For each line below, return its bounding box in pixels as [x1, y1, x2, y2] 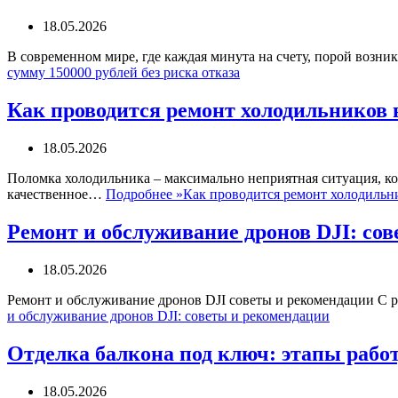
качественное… [7, 187, 106, 203]
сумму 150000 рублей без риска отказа [7, 65, 240, 81]
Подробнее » [106, 187, 183, 203]
